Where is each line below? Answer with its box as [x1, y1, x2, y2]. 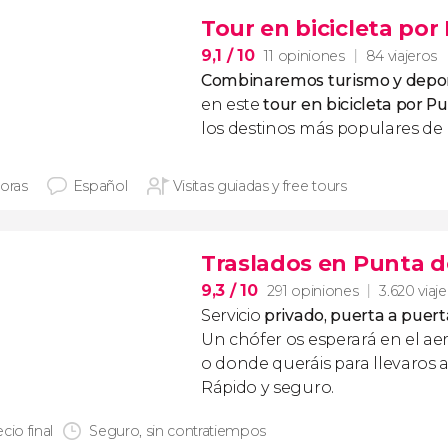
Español [72, 177, 128, 195]
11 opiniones [264, 46, 345, 65]
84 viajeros [365, 47, 438, 65]
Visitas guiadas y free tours [172, 177, 347, 195]
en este [201, 95, 264, 114]
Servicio [201, 306, 265, 325]
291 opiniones [267, 281, 359, 300]
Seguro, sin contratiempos [89, 422, 267, 440]
